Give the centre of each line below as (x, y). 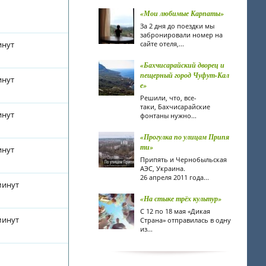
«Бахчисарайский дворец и (182, 65)
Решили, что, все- (168, 98)
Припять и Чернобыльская (183, 159)
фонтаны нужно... (168, 115)
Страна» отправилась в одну (186, 220)
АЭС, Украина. (163, 168)
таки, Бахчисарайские (175, 107)
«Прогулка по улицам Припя (185, 137)
